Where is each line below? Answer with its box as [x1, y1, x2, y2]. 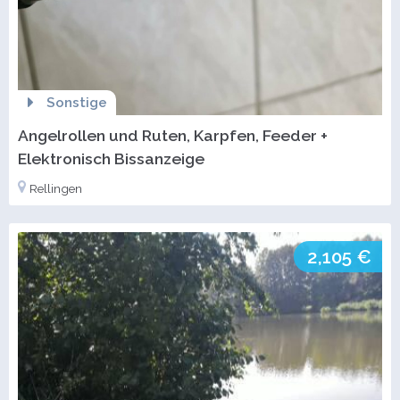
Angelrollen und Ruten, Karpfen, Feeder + [18, 125, 328, 145]
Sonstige [46, 94, 107, 111]
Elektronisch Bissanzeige [18, 148, 204, 168]
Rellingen [29, 180, 82, 196]
